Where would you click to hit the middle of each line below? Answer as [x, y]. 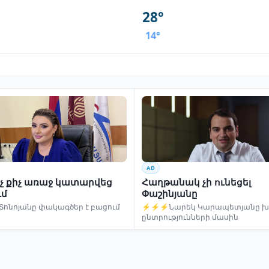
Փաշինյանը [170, 193]
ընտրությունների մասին [190, 217]
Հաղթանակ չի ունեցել [196, 182]
